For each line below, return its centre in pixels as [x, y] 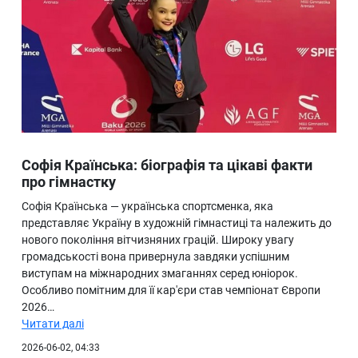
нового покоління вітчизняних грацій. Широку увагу [158, 240]
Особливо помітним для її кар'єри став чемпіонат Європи [171, 290]
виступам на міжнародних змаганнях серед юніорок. [160, 274]
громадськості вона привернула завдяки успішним [155, 257]
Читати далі [53, 324]
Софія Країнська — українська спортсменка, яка [147, 207]
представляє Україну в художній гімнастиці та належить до [177, 223]
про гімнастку [69, 182]
